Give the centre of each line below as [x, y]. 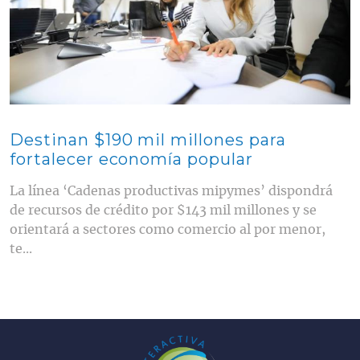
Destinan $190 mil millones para [148, 139]
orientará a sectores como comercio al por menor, [168, 229]
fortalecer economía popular [131, 159]
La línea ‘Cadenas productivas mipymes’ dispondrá [171, 191]
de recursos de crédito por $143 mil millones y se [163, 210]
